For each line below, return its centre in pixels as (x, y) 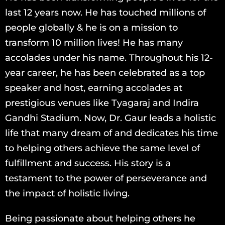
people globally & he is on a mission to (91, 27)
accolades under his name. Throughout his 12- (109, 58)
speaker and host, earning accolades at (94, 88)
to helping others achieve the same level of (102, 148)
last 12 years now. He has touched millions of (105, 12)
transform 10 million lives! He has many (94, 42)
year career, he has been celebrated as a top (105, 73)
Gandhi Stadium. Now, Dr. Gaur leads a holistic (110, 118)
